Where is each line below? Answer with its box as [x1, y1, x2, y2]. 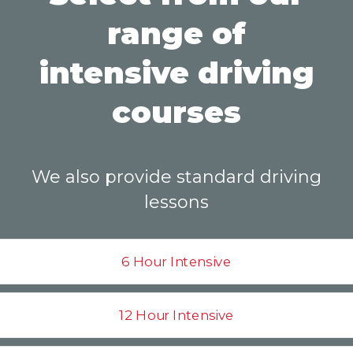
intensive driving [39, 54, 314, 91]
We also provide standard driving [32, 166, 321, 188]
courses [112, 94, 241, 131]
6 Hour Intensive [121, 253, 232, 270]
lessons [144, 191, 209, 213]
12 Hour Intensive [118, 307, 235, 324]
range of [107, 15, 246, 52]
